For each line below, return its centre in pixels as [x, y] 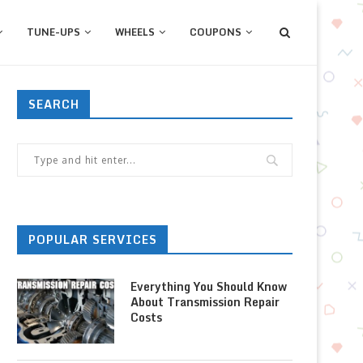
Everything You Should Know [209, 286]
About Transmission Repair [205, 302]
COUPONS [216, 32]
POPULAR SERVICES [93, 239]
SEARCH [54, 104]
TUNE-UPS [53, 32]
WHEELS [135, 32]
